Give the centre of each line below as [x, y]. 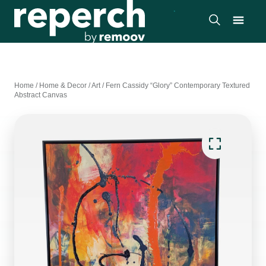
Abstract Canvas [41, 95]
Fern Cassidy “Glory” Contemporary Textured [178, 85]
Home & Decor [63, 85]
